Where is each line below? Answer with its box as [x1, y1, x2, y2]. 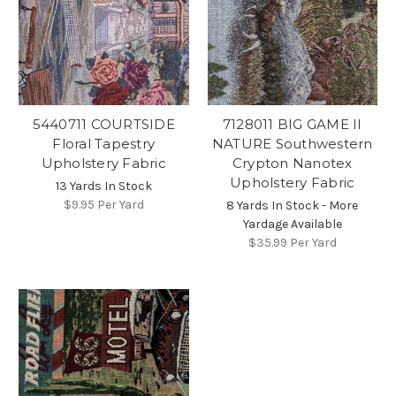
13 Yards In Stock [55, 179, 152, 194]
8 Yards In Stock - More [226, 198, 359, 214]
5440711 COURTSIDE [32, 116, 175, 133]
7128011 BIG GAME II [222, 116, 362, 133]
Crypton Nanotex [232, 155, 353, 172]
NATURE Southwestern [211, 135, 373, 153]
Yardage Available [242, 217, 342, 232]
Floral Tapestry [52, 135, 156, 153]
